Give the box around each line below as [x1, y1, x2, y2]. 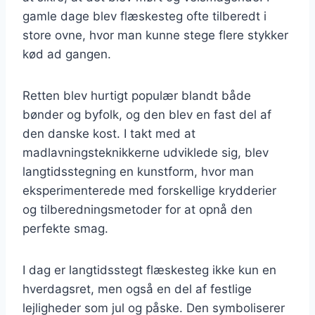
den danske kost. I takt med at [22, 126, 195, 141]
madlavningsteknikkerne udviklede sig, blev [22, 145, 269, 160]
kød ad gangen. [22, 46, 111, 61]
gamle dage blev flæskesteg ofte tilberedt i [22, 8, 266, 23]
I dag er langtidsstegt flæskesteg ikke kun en [22, 262, 276, 277]
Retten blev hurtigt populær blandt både [22, 88, 251, 103]
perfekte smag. [22, 221, 108, 236]
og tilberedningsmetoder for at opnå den [22, 202, 252, 217]
